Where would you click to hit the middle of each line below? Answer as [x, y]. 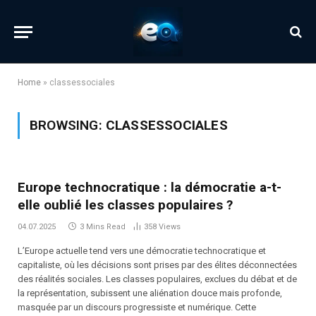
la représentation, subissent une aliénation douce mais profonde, [150, 293]
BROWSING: [68, 125]
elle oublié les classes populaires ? [125, 205]
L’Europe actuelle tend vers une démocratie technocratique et [142, 251]
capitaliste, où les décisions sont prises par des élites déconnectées [157, 265]
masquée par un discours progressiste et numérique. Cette [137, 307]
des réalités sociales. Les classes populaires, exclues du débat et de [157, 279]
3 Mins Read [103, 227]
